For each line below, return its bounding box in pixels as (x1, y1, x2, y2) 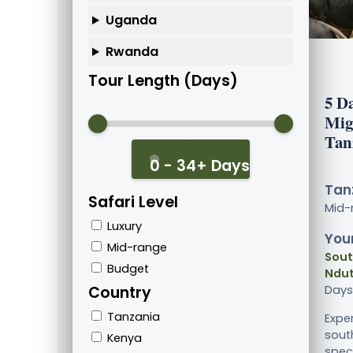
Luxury (104, 218, 142, 235)
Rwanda (105, 43, 158, 61)
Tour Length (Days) (88, 70, 238, 92)
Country (88, 282, 151, 304)
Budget (104, 261, 149, 277)
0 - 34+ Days (150, 155, 250, 177)
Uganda (105, 11, 157, 30)
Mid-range (104, 240, 167, 256)
